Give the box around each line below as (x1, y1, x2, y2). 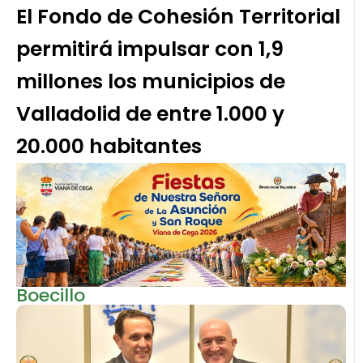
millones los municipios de (16, 67, 285, 96)
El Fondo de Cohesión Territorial (16, 2, 340, 32)
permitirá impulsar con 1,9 (16, 35, 284, 64)
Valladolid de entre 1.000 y (16, 100, 284, 129)
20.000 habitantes (16, 132, 202, 161)
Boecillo (16, 282, 85, 308)
